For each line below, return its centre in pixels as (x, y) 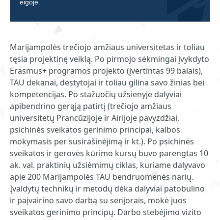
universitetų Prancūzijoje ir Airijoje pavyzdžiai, (95, 118)
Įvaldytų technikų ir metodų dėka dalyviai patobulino (107, 189)
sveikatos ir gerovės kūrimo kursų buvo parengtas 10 (109, 153)
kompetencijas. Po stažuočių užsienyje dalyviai (96, 94)
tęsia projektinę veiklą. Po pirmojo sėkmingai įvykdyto (110, 59)
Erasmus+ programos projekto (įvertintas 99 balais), (106, 71)
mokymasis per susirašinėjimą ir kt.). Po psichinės (102, 141)
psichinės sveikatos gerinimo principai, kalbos (95, 130)
